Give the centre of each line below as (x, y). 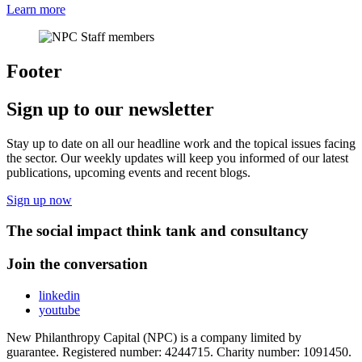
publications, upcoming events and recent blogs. (128, 172)
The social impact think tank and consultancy (158, 231)
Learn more (36, 9)
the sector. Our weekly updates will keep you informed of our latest (177, 158)
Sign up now (39, 200)
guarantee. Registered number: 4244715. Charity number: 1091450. (179, 351)
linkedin (59, 295)
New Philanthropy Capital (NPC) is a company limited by (154, 337)
